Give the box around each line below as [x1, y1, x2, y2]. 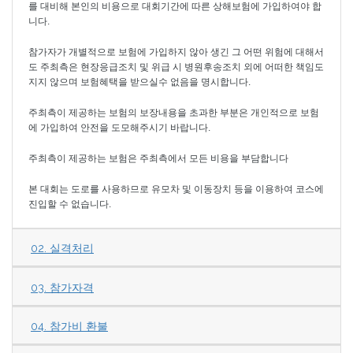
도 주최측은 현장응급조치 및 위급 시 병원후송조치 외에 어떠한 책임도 [28, 61, 324, 73]
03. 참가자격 [31, 281, 94, 294]
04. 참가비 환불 [31, 319, 108, 333]
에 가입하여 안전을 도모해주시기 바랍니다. [28, 122, 210, 134]
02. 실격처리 [31, 242, 94, 255]
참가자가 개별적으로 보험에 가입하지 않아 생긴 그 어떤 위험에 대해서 [28, 46, 324, 58]
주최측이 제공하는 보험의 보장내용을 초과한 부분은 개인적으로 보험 [28, 107, 319, 119]
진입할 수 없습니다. [28, 199, 111, 210]
